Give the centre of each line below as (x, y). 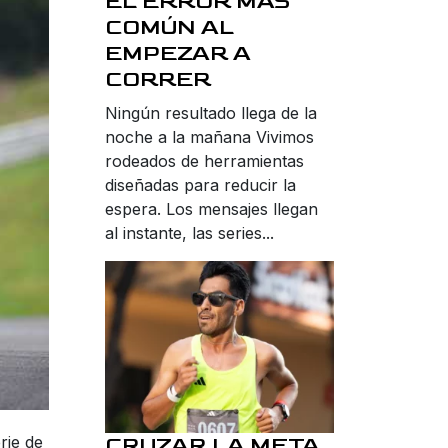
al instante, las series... (189, 232)
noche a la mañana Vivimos (209, 136)
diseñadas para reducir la (200, 184)
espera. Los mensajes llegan (211, 208)
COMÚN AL (169, 27)
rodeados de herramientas (204, 160)
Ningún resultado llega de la (211, 112)
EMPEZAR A (178, 53)
